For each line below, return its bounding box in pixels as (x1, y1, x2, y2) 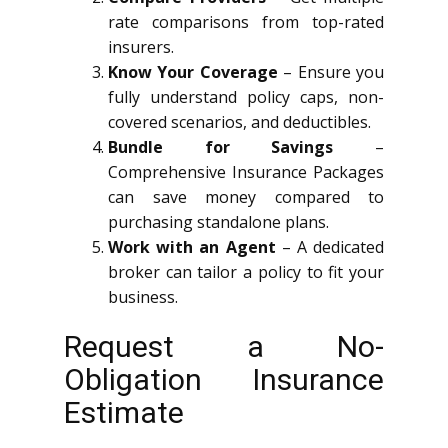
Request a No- (64, 328, 384, 364)
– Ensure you (277, 60, 385, 83)
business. (108, 285, 178, 308)
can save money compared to (108, 185, 384, 208)
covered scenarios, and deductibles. (108, 110, 371, 133)
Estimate (64, 394, 184, 430)
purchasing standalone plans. (108, 210, 329, 233)
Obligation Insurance (64, 361, 384, 397)
